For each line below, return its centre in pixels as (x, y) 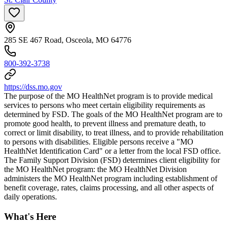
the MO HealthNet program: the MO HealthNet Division (95, 169)
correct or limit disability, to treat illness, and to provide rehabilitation (114, 133)
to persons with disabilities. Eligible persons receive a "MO (99, 142)
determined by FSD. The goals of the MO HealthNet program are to (113, 115)
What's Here (30, 216)
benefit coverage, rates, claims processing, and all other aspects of (109, 188)
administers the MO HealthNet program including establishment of (111, 179)
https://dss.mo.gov (33, 87)
